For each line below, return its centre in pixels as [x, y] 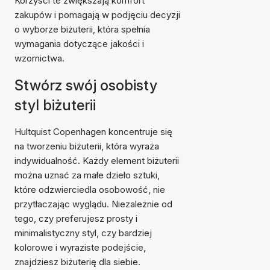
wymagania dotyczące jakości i [79, 44]
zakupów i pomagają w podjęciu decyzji [97, 15]
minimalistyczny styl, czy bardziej [83, 233]
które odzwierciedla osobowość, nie [90, 190]
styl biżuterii [55, 105]
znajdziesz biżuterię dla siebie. [77, 262]
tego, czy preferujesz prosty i [76, 218]
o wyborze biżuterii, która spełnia [82, 29]
